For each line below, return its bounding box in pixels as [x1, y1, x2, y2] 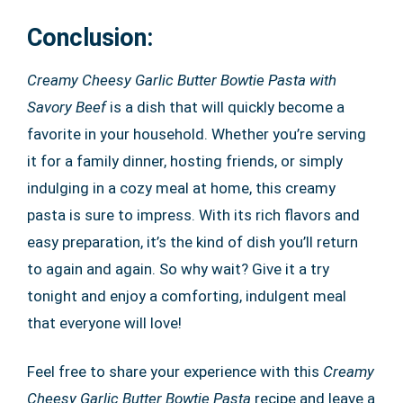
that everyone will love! [27, 314, 182, 333]
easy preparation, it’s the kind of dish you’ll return [27, 233, 358, 252]
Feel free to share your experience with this [27, 363, 323, 381]
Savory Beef [27, 98, 106, 117]
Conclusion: [27, 23, 153, 53]
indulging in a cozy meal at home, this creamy [27, 179, 336, 198]
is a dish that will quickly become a [106, 98, 345, 117]
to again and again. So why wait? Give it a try [27, 260, 329, 279]
